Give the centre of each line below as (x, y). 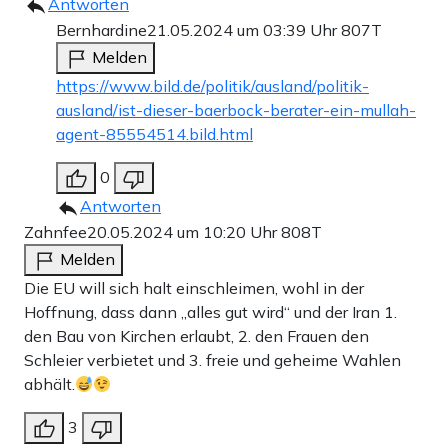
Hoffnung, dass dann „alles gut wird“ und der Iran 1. (210, 312)
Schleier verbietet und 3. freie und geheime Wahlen (212, 360)
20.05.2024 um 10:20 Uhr (184, 232)
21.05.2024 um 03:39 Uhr (244, 30)
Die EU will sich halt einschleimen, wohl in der (194, 288)
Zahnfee (55, 232)
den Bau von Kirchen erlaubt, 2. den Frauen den (196, 336)
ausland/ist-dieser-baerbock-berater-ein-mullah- (236, 110)
